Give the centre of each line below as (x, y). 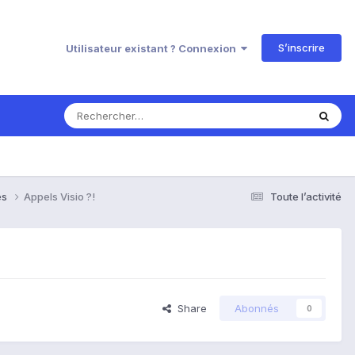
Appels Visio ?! (59, 196)
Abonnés (257, 309)
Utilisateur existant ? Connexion (153, 48)
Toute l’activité (306, 196)
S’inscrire (302, 47)
